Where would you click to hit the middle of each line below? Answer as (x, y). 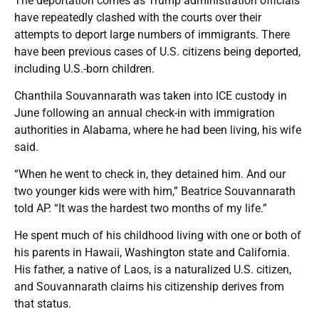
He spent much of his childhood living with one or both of (158, 235)
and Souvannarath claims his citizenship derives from (149, 286)
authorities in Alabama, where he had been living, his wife (158, 130)
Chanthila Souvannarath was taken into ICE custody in (151, 95)
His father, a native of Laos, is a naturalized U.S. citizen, (153, 269)
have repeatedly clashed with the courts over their (138, 17)
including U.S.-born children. (84, 68)
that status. (43, 303)
